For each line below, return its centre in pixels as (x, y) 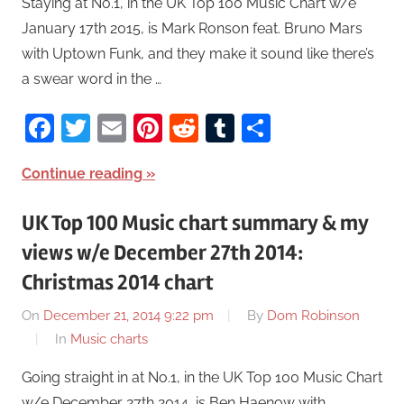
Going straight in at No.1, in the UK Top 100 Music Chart (202, 378)
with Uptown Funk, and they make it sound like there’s (198, 53)
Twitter (136, 127)
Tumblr (282, 127)
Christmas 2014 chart (118, 282)
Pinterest (221, 127)
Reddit (242, 127)
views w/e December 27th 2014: (162, 252)
